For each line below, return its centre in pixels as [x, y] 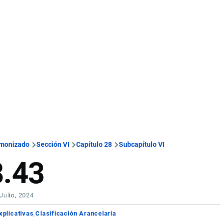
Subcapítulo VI [142, 144]
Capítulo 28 [94, 144]
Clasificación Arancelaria [76, 213]
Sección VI [53, 144]
